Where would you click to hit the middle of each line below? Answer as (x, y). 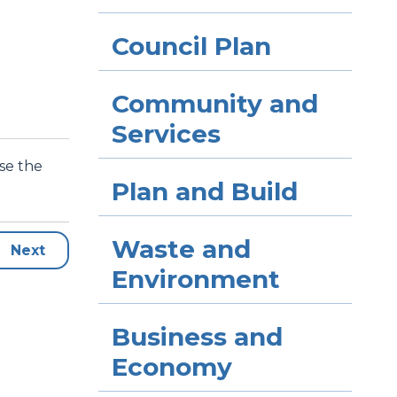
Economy (171, 367)
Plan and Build (204, 191)
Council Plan (191, 46)
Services (166, 134)
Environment (195, 279)
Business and (197, 337)
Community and (214, 104)
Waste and (181, 249)
